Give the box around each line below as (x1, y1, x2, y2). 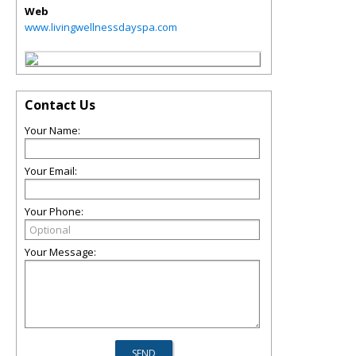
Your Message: (25, 245, 96, 259)
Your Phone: (25, 204, 83, 219)
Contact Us (25, 96, 95, 114)
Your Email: (25, 164, 77, 178)
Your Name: (25, 123, 80, 137)
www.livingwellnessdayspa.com (25, 20, 177, 34)
